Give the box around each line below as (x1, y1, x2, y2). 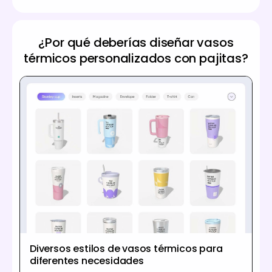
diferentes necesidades (30, 253, 144, 268)
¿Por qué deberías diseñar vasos (38, 34, 234, 52)
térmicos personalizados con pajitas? (24, 50, 248, 67)
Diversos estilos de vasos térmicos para (30, 241, 223, 256)
